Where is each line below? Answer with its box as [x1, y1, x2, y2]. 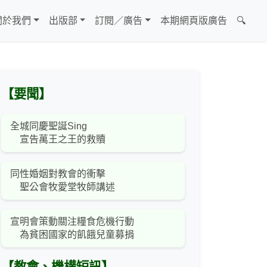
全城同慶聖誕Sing [10, 121, 87, 132]
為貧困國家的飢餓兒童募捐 [10, 229, 134, 240]
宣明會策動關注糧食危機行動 [10, 216, 134, 227]
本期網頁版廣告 [160, 15, 227, 26]
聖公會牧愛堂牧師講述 [10, 182, 115, 193]
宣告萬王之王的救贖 [10, 134, 105, 145]
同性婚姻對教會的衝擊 [10, 169, 105, 179]
